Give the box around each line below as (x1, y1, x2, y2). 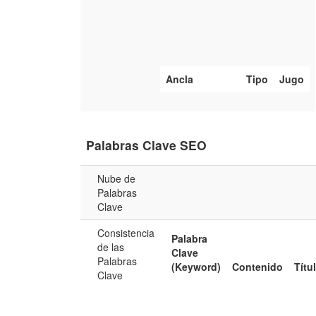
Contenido (232, 260, 284, 274)
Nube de (97, 171, 136, 186)
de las (97, 240, 125, 255)
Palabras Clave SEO (86, 136, 207, 154)
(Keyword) (171, 260, 221, 274)
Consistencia (97, 226, 155, 241)
